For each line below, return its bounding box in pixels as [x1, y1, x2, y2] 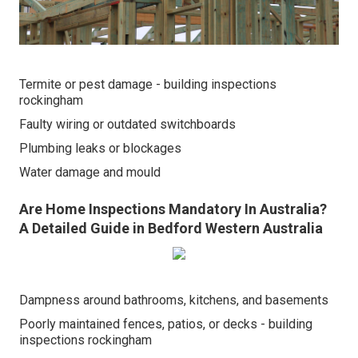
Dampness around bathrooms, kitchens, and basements [19, 292, 328, 308]
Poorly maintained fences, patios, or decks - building [19, 316, 312, 332]
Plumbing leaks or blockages [19, 141, 181, 157]
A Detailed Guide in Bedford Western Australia [19, 220, 323, 237]
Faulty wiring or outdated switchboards [19, 117, 236, 133]
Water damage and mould [19, 165, 161, 181]
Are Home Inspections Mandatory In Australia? [19, 201, 327, 218]
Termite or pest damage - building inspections [19, 77, 276, 93]
